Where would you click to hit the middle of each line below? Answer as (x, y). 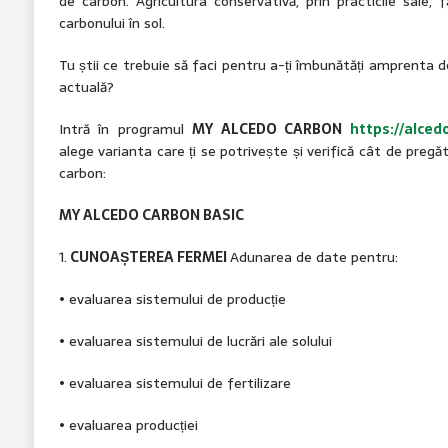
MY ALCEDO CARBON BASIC (151, 214)
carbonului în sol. (111, 22)
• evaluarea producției (128, 424)
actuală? (86, 86)
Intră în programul (125, 128)
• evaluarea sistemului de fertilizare (174, 382)
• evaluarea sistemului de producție (172, 298)
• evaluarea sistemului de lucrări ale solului (195, 340)
